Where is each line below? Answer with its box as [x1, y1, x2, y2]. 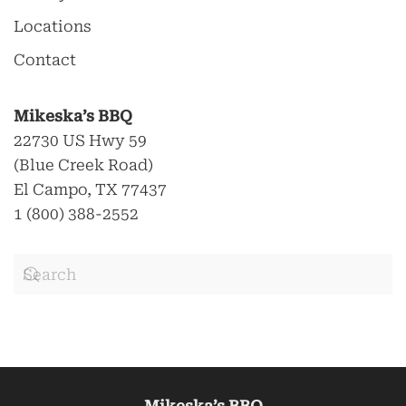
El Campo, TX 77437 [14, 180, 167, 198]
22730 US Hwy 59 [14, 131, 147, 150]
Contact [14, 51, 76, 69]
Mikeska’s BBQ [14, 107, 132, 125]
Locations [14, 17, 92, 35]
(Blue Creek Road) [14, 156, 153, 174]
